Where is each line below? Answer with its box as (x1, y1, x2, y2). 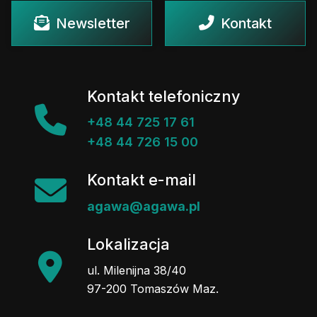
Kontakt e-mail (87, 171, 196, 190)
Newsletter (55, 14, 130, 32)
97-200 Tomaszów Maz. (87, 281, 219, 296)
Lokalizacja (87, 235, 170, 254)
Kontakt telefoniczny (87, 86, 240, 105)
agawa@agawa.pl (87, 199, 200, 214)
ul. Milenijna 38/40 (87, 263, 186, 277)
